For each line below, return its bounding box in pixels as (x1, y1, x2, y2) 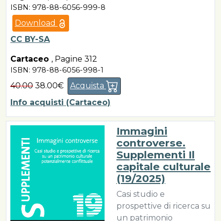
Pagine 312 (55, 54, 97, 64)
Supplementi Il (116, 148, 195, 161)
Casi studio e (116, 189, 165, 199)
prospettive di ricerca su (116, 201, 211, 211)
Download (15, 18, 58, 28)
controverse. (116, 137, 185, 149)
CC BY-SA (10, 34, 50, 44)
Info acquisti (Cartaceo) (10, 98, 110, 108)
